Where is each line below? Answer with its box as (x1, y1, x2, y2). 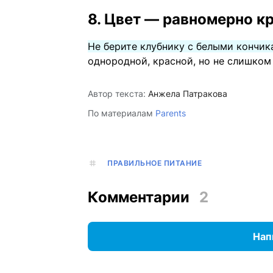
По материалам (88, 108, 155, 119)
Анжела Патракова (148, 88, 227, 99)
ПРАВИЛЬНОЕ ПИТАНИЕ (107, 158, 202, 168)
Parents (155, 108, 186, 119)
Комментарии (88, 188, 190, 207)
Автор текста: (88, 88, 146, 99)
